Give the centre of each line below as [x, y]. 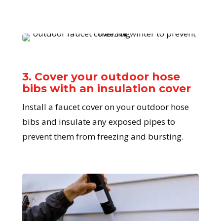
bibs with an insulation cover [106, 89]
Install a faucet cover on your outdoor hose [105, 107]
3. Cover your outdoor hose [101, 77]
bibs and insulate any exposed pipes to [98, 122]
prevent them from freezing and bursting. [103, 137]
